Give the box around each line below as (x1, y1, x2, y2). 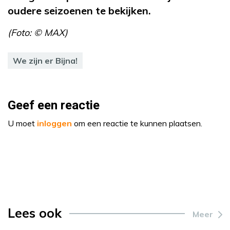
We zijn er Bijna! (13, 55, 78, 66)
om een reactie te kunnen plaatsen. (72, 118, 202, 128)
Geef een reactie (8, 96, 100, 114)
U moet (8, 118, 37, 128)
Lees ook (8, 204, 62, 221)
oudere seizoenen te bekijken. (8, 4, 154, 17)
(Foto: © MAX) (8, 26, 68, 39)
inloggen (37, 118, 72, 128)
